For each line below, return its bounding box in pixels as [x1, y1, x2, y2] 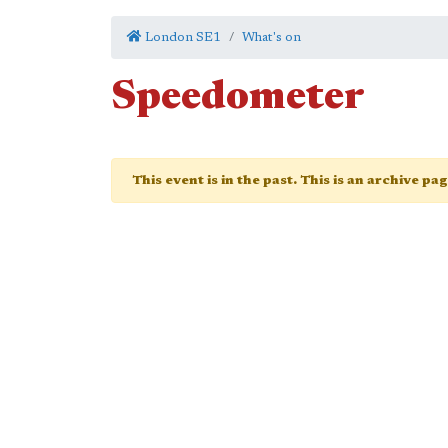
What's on [242, 31, 301, 44]
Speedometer [111, 79, 365, 119]
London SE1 [142, 31, 221, 44]
